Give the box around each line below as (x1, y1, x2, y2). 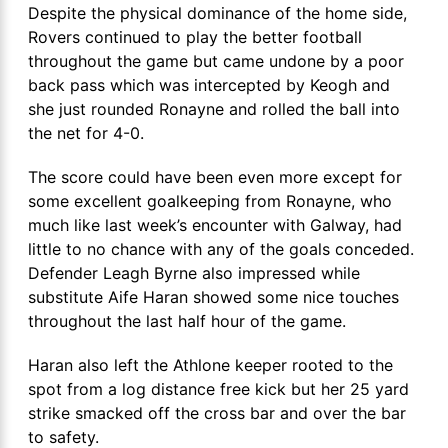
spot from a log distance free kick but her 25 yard (28, 379, 409, 400)
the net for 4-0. (28, 123, 144, 144)
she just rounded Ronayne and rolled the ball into (28, 99, 400, 120)
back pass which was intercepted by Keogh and (28, 75, 390, 96)
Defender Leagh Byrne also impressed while (28, 263, 360, 284)
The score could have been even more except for (28, 167, 402, 188)
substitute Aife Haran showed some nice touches (28, 287, 399, 308)
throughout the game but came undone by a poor (28, 51, 404, 72)
